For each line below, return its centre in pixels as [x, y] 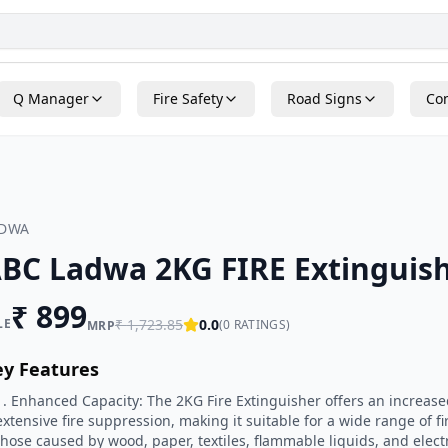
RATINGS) [260, 324]
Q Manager [51, 98]
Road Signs [324, 98]
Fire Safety [188, 98]
